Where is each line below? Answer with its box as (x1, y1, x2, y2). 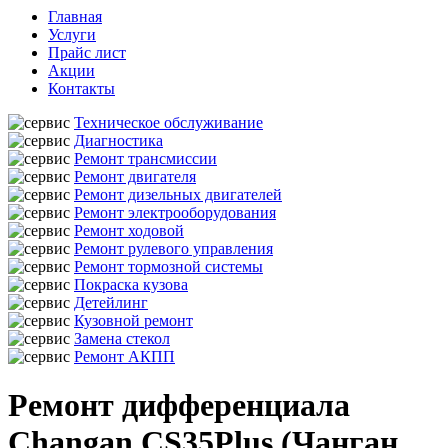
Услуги (48, 26, 96, 43)
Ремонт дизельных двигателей (74, 186, 282, 203)
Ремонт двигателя (74, 168, 196, 185)
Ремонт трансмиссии (74, 150, 217, 167)
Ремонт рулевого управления (74, 240, 273, 257)
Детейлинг (74, 294, 148, 311)
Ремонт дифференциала (8, 387, 350, 424)
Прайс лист (48, 44, 126, 61)
